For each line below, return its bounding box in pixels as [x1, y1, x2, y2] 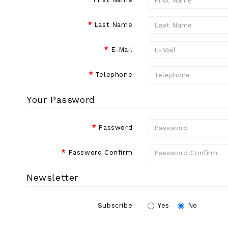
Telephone [95, 71, 133, 79]
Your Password [26, 94, 95, 105]
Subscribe [97, 202, 133, 210]
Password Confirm [68, 149, 133, 157]
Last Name [94, 21, 133, 29]
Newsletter [26, 172, 78, 183]
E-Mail [110, 46, 133, 54]
